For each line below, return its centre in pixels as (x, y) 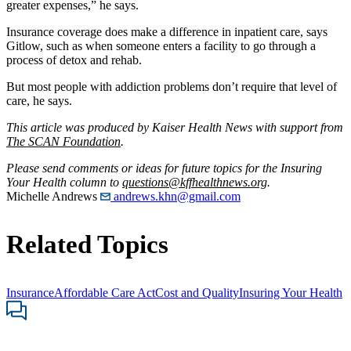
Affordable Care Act (105, 292)
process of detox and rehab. (74, 60)
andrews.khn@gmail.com (175, 197)
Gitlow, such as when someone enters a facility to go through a (161, 46)
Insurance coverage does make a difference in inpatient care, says (167, 32)
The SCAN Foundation (63, 142)
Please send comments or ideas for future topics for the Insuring (164, 168)
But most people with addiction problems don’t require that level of (172, 87)
